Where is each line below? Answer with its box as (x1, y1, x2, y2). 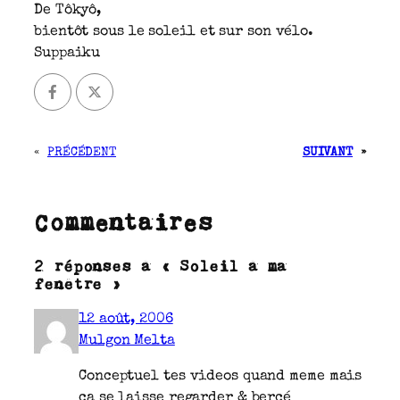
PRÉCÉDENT (46, 146, 117, 160)
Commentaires (34, 207, 212, 237)
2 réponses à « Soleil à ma (34, 255, 287, 275)
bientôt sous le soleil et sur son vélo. (34, 24, 314, 39)
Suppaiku (34, 46, 101, 61)
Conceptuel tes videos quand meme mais (79, 369, 362, 384)
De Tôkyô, (34, 3, 102, 18)
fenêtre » (34, 273, 122, 293)
